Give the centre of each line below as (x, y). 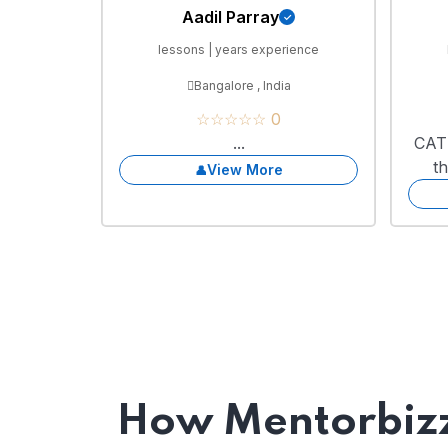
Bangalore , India (242, 86)
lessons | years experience (238, 49)
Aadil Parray (230, 17)
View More (244, 170)
